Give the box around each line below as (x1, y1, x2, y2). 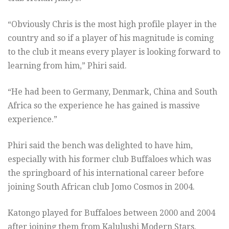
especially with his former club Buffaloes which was (8, 154, 211, 164)
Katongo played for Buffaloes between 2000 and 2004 (8, 208, 215, 218)
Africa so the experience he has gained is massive (8, 100, 200, 110)
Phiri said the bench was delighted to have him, (8, 140, 193, 150)
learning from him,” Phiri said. (8, 60, 127, 71)
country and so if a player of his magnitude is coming (8, 33, 214, 43)
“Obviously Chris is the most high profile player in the (8, 19, 217, 29)
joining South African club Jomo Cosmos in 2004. (8, 181, 195, 192)
